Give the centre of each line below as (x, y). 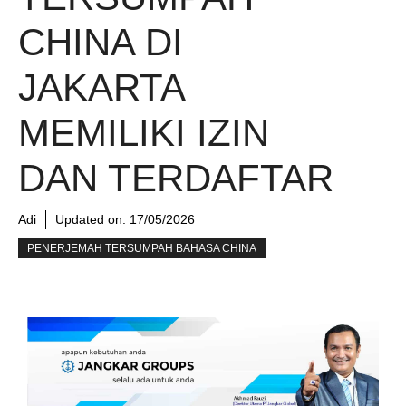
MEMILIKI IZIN (144, 133)
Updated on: (92, 219)
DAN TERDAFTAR (176, 178)
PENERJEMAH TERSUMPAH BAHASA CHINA (142, 248)
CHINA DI (101, 42)
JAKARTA (101, 87)
